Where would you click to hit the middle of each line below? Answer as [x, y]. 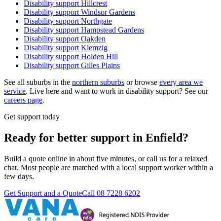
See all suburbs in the [37, 82]
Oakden [93, 39]
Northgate [96, 21]
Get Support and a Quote [43, 193]
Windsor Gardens [108, 12]
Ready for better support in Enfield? [96, 138]
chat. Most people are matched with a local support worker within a [109, 168]
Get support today [32, 117]
